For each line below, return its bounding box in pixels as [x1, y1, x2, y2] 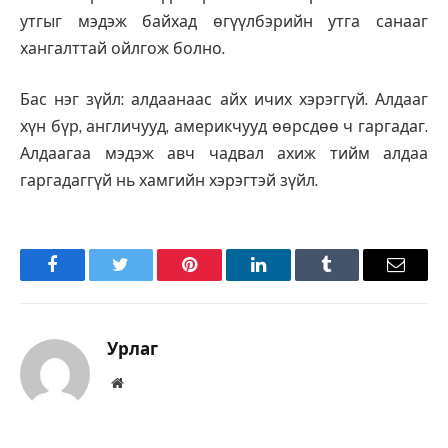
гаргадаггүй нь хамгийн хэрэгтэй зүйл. [20, 171, 318, 191]
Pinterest [188, 270, 252, 289]
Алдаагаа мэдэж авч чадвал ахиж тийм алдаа [20, 144, 428, 164]
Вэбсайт [122, 375, 171, 390]
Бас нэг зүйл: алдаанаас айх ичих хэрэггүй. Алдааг [20, 90, 428, 110]
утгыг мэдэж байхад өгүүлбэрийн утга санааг [20, 11, 428, 31]
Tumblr [325, 270, 379, 289]
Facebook [50, 270, 121, 289]
